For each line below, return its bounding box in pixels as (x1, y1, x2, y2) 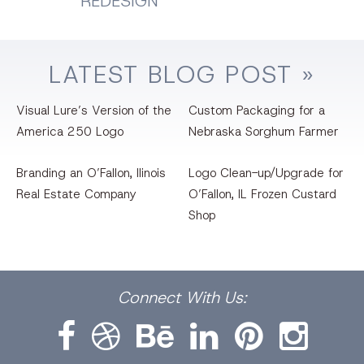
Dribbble (83, 271, 149, 293)
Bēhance (128, 271, 197, 293)
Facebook (48, 271, 124, 293)
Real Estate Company (16, 186, 136, 203)
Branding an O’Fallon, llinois (16, 165, 166, 182)
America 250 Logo (16, 123, 123, 141)
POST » (225, 58, 315, 91)
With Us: (185, 287, 246, 309)
